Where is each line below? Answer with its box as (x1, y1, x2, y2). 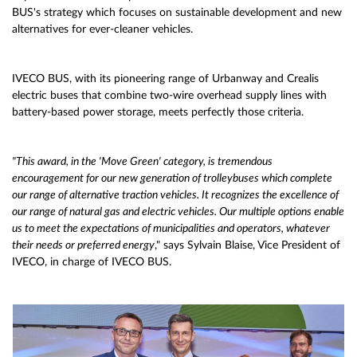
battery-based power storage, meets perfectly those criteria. (12, 107, 304, 118)
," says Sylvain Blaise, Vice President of (155, 240, 340, 251)
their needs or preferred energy (12, 240, 155, 251)
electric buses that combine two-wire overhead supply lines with (12, 90, 327, 101)
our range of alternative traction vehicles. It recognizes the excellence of (12, 190, 339, 201)
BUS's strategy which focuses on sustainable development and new (12, 7, 342, 18)
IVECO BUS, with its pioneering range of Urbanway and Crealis (12, 73, 319, 84)
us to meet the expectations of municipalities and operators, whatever (12, 223, 330, 234)
